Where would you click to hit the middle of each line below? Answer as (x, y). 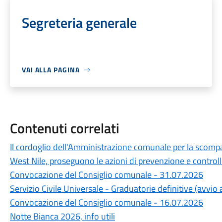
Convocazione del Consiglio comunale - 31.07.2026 (106, 175)
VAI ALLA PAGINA (51, 70)
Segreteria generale (79, 23)
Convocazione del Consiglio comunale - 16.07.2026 (106, 202)
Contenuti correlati (64, 128)
